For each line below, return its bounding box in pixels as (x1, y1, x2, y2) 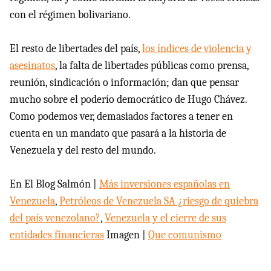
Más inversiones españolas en (99, 177, 230, 191)
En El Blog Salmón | (10, 177, 99, 191)
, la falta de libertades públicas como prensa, (55, 59, 249, 72)
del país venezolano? (10, 211, 100, 224)
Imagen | (104, 228, 148, 241)
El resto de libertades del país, (10, 42, 142, 55)
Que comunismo (148, 228, 221, 241)
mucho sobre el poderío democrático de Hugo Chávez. (10, 93, 247, 106)
